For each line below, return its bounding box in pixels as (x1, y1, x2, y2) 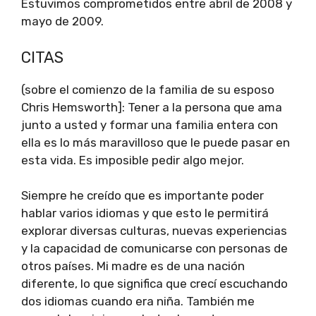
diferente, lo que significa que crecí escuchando (21, 276, 288, 291)
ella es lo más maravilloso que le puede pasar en (21, 135, 290, 150)
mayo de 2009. (21, 14, 104, 28)
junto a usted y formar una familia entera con (21, 117, 278, 132)
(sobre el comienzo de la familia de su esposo (21, 82, 274, 97)
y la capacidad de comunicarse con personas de (21, 241, 288, 255)
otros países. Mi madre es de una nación (21, 259, 245, 273)
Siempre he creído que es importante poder (21, 188, 264, 202)
